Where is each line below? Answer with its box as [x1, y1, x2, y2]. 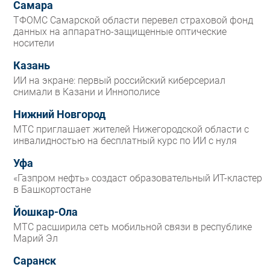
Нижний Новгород [13, 108, 105, 121]
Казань [13, 60, 50, 72]
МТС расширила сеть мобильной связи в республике [13, 221, 252, 233]
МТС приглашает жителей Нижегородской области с [13, 124, 249, 136]
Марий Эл [13, 233, 58, 245]
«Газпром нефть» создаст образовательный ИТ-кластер [13, 172, 262, 184]
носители [13, 37, 54, 49]
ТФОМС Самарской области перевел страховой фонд [13, 14, 253, 27]
